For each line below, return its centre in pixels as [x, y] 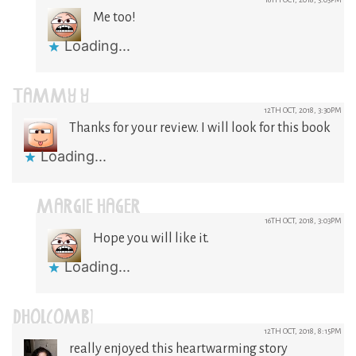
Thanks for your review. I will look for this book [200, 128]
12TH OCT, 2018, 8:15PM [303, 331]
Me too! [114, 17]
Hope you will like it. [151, 238]
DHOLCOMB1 [53, 319]
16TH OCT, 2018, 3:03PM [303, 220]
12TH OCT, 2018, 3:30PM [303, 110]
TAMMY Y [51, 98]
